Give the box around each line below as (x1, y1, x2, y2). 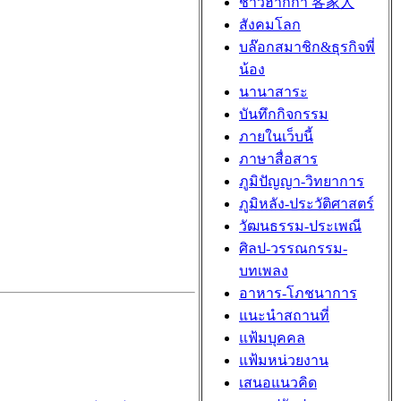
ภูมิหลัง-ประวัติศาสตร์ (239, 196, 374, 211)
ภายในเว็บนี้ (239, 129, 313, 144)
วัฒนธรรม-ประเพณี (239, 218, 362, 234)
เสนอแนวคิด (239, 375, 317, 390)
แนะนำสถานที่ (239, 308, 329, 323)
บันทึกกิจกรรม (239, 107, 328, 122)
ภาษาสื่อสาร (239, 151, 318, 166)
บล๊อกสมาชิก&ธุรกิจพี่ (239, 39, 375, 55)
